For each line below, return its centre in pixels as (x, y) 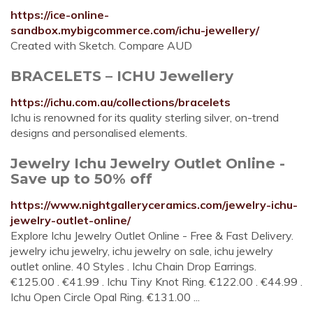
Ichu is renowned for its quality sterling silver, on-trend (145, 117)
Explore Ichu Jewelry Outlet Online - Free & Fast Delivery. (152, 235)
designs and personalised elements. (99, 133)
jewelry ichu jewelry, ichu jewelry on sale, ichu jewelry (142, 251)
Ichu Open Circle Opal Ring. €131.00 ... (105, 297)
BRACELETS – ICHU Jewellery (122, 76)
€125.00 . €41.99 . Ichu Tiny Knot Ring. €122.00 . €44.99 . (156, 282)
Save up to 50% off (81, 179)
